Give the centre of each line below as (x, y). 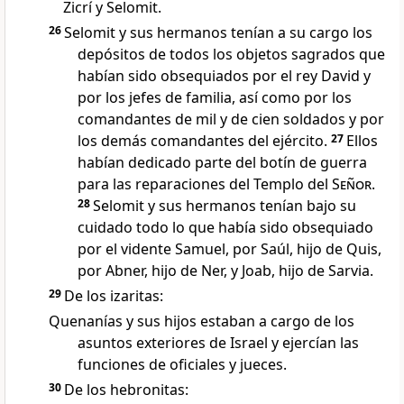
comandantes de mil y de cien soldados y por (231, 119)
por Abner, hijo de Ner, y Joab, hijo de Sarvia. (225, 271)
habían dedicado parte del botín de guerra (222, 163)
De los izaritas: (114, 296)
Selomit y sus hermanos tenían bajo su (225, 206)
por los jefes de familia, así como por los (215, 98)
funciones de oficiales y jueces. (182, 365)
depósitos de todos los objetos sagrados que (231, 55)
